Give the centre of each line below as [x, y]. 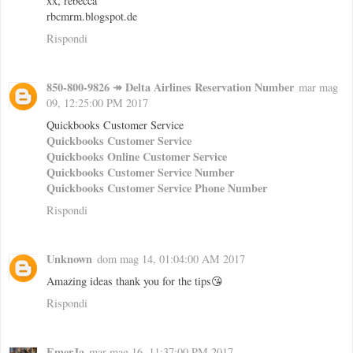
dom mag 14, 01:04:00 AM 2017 [171, 259]
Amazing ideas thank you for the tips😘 [135, 281]
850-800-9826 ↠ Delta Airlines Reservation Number [170, 87]
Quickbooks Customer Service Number [140, 173]
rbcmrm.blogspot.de [92, 17]
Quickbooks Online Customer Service [137, 157]
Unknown [69, 259]
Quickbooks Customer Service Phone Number [157, 188]
